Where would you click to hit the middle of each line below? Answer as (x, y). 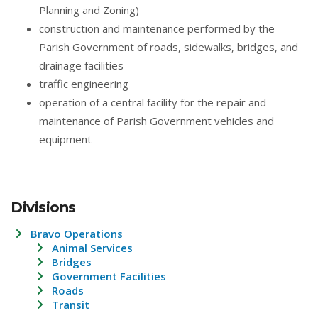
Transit (71, 305)
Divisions (43, 207)
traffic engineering (84, 84)
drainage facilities (81, 65)
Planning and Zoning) (89, 10)
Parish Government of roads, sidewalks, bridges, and (169, 47)
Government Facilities (109, 276)
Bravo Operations (77, 234)
